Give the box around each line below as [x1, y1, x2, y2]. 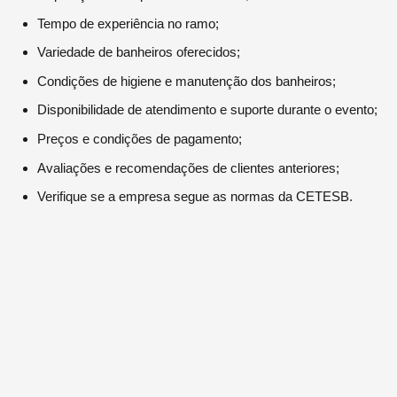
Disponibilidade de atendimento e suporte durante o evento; [37, 102, 378, 118]
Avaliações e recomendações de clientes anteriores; [37, 160, 340, 175]
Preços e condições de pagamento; [37, 131, 243, 147]
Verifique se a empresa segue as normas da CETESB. [37, 189, 354, 205]
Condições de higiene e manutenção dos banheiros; [37, 73, 337, 89]
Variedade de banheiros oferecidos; [37, 44, 241, 60]
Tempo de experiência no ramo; [37, 15, 220, 31]
